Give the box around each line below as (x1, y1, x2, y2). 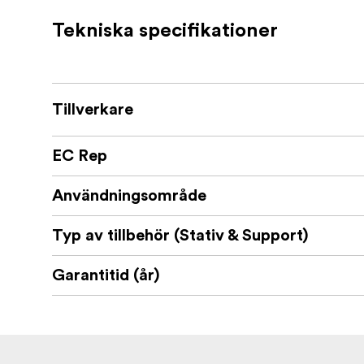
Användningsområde (52, 188, 206, 205)
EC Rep (52, 148, 107, 165)
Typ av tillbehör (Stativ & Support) (52, 227, 309, 245)
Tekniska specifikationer (52, 21, 278, 41)
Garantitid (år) (52, 267, 160, 284)
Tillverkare (52, 102, 133, 119)
